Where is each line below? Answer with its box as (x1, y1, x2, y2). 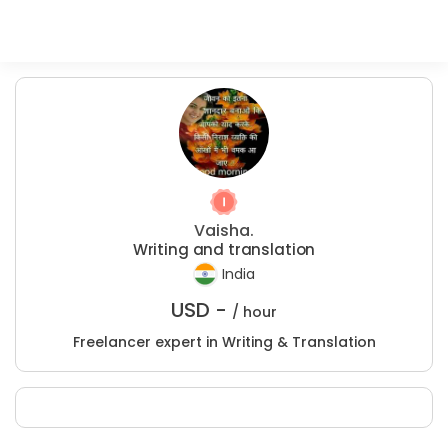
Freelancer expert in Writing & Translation (72, 332, 376, 352)
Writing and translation (132, 239, 316, 260)
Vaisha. (194, 219, 254, 242)
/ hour (232, 302, 277, 322)
